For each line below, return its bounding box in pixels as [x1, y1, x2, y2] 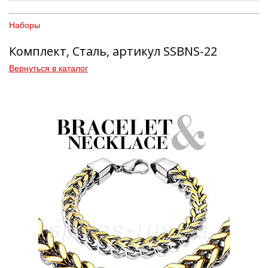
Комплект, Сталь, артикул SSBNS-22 [9, 42, 217, 59]
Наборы [9, 20, 40, 30]
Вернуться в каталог [9, 63, 88, 73]
